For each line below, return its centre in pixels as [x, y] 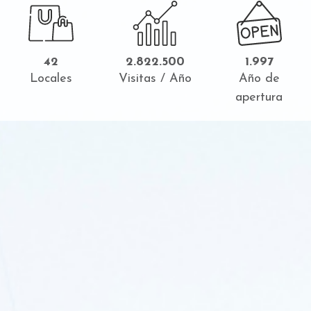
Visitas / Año [155, 79]
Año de [259, 79]
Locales [51, 79]
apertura [259, 98]
